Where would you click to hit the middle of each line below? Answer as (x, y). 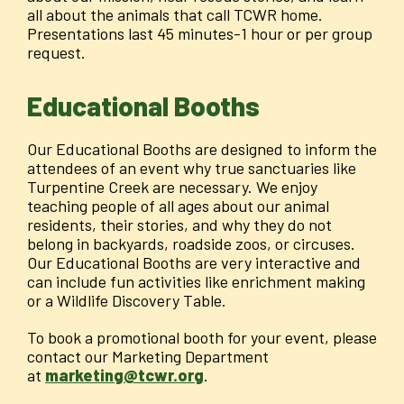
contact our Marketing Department (148, 357)
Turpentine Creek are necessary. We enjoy (172, 187)
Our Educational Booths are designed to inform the (202, 149)
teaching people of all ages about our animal (178, 206)
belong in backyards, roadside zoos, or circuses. (191, 244)
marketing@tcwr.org (124, 376)
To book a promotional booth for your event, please (202, 338)
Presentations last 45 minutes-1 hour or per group (200, 34)
